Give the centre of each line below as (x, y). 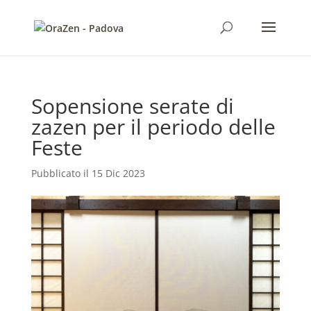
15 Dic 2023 (118, 173)
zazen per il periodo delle (153, 127)
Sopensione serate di (132, 106)
